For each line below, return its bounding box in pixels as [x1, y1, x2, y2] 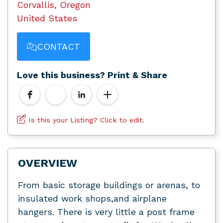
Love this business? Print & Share [17, 70, 167, 81]
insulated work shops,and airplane [18, 193, 167, 204]
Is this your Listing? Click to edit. [26, 116, 144, 124]
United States [17, 13, 77, 24]
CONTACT [36, 41, 80, 52]
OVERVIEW [18, 157, 77, 170]
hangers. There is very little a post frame [18, 207, 195, 218]
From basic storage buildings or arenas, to [18, 180, 200, 191]
